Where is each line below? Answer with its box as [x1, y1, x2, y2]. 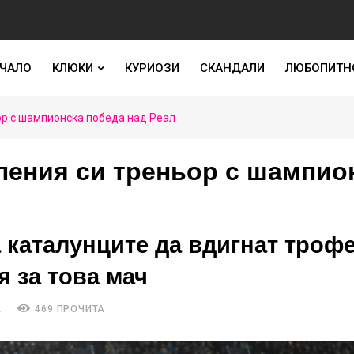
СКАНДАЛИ [199, 61, 265, 75]
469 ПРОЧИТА [32, 303, 106, 314]
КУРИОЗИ [124, 61, 179, 75]
